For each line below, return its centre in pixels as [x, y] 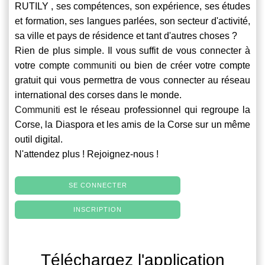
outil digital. [39, 139]
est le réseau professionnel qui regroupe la [155, 109]
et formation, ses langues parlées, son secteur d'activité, [132, 21]
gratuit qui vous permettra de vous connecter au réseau [132, 80]
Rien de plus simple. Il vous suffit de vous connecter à [132, 50]
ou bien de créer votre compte [183, 65]
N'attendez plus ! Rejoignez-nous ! [87, 154]
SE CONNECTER [98, 185]
